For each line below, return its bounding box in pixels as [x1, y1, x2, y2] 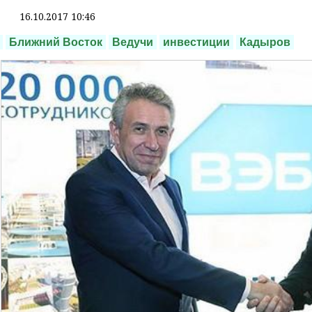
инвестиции [163, 36, 230, 49]
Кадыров [240, 36, 290, 49]
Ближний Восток [9, 36, 102, 49]
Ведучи [112, 36, 153, 49]
